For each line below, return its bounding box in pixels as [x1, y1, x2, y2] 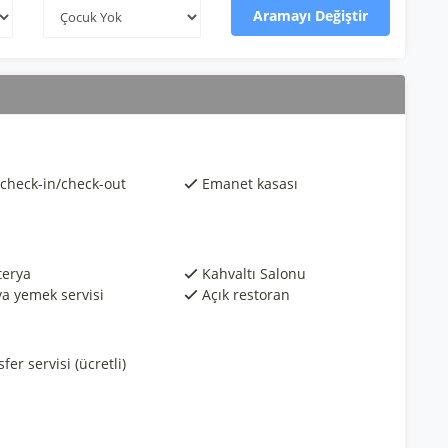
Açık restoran [202, 285, 291, 304]
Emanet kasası [202, 174, 299, 193]
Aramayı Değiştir [253, 6, 369, 25]
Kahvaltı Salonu [202, 264, 307, 283]
